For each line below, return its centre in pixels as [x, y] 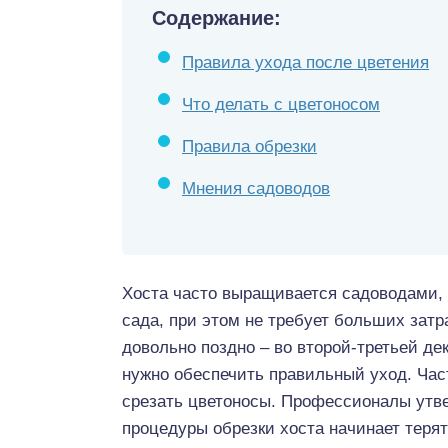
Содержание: [216, 18]
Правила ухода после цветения [305, 62]
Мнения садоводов [256, 188]
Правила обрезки [249, 146]
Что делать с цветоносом [281, 104]
